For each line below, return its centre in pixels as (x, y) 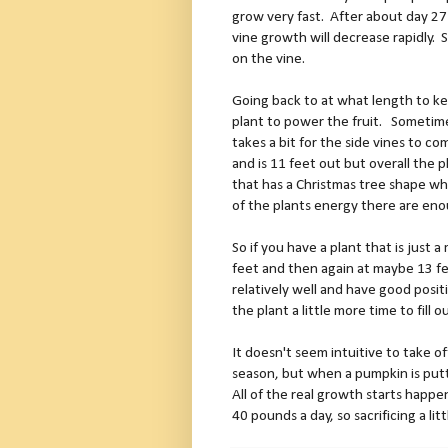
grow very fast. (278, 16)
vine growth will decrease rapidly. (333, 37)
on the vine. (268, 58)
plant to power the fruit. (308, 121)
